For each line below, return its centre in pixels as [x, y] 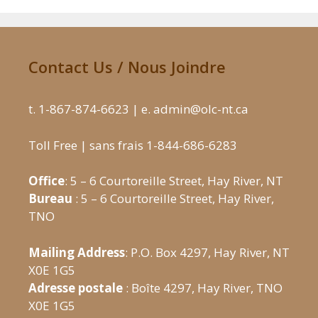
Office [46, 181]
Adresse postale [76, 287]
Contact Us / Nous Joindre [127, 67]
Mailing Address [77, 252]
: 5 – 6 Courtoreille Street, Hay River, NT [174, 181]
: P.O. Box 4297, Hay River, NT [207, 252]
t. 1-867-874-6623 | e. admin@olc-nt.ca [138, 109]
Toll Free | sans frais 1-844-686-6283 [133, 145]
